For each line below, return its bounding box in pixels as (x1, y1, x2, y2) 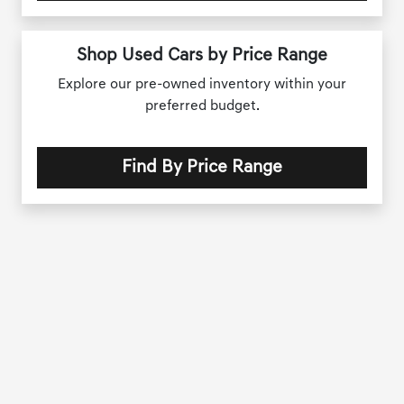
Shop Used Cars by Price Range (77, 47, 327, 66)
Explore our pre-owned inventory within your (58, 78, 346, 93)
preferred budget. (144, 99, 260, 115)
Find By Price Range (122, 159, 282, 178)
